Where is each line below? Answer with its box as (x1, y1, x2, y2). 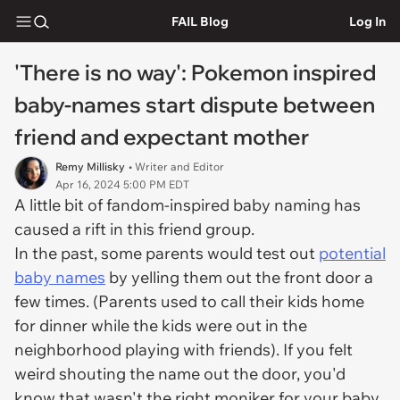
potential (319, 243, 386, 263)
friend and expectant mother (14, 123, 309, 150)
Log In (349, 12, 386, 29)
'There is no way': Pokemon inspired (14, 59, 376, 86)
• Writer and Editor (129, 160, 224, 173)
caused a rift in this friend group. (14, 219, 258, 239)
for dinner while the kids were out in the (14, 315, 307, 336)
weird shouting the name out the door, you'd (14, 363, 346, 384)
